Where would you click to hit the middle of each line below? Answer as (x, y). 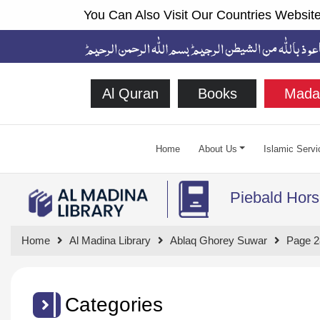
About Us (217, 149)
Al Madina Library (110, 240)
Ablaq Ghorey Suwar (219, 240)
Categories (114, 304)
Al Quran (130, 93)
